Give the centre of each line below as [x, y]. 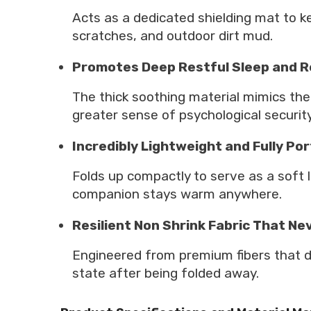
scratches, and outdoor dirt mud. [173, 35]
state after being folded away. [166, 273]
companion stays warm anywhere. [177, 194]
